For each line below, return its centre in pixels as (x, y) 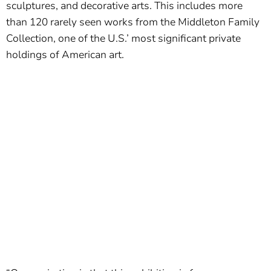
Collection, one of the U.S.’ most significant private (123, 39)
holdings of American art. (65, 55)
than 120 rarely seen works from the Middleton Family (133, 22)
